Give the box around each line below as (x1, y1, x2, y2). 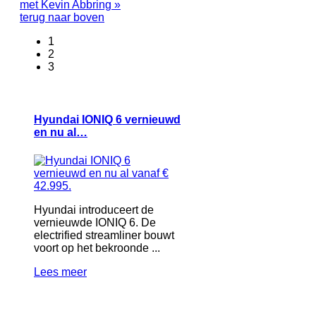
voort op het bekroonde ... (34, 241, 160, 254)
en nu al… (34, 126, 87, 139)
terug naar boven (20, 11, 104, 23)
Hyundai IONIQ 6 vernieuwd (34, 114, 181, 126)
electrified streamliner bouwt (34, 229, 174, 241)
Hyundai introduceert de (34, 203, 154, 216)
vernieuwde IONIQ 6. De (34, 216, 156, 229)
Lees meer (34, 265, 87, 278)
